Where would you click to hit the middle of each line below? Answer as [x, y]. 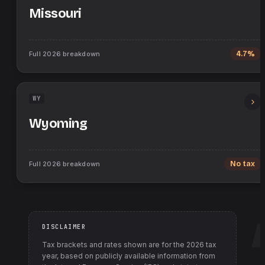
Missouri [55, 14]
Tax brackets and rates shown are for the [114, 245]
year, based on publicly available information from [129, 256]
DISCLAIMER [64, 227]
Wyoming [58, 124]
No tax [243, 164]
